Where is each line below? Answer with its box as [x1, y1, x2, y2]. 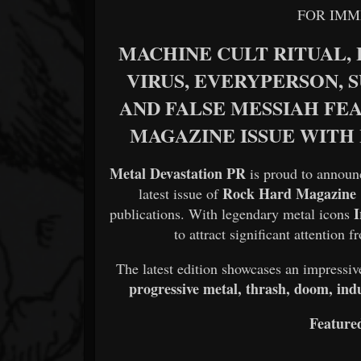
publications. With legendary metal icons [110, 203, 355, 223]
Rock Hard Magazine [222, 182, 357, 204]
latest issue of [139, 183, 223, 203]
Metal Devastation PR [109, 162, 246, 184]
